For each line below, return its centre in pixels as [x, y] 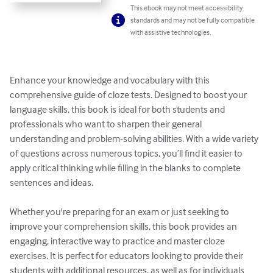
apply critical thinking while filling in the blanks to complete [126, 168]
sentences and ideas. [51, 183]
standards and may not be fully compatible [193, 20]
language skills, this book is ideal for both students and [118, 109]
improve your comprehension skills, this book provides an [124, 226]
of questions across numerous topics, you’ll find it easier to [127, 153]
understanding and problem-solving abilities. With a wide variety [135, 139]
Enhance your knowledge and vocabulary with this [111, 80]
